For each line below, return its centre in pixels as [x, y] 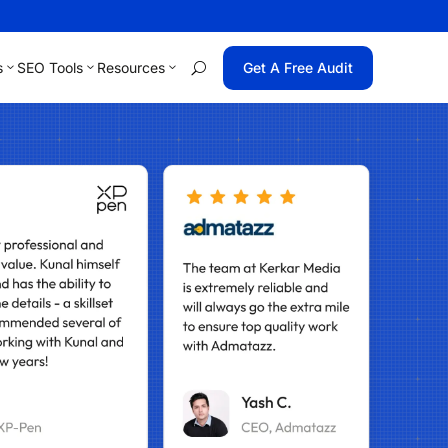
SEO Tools [49, 67]
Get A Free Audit [297, 67]
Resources [130, 67]
